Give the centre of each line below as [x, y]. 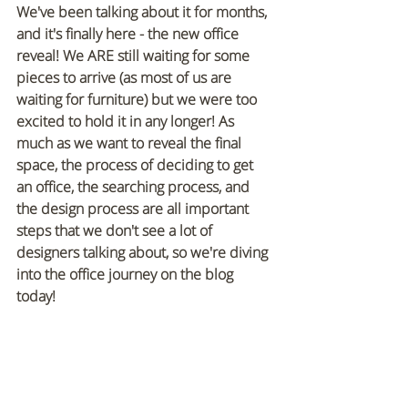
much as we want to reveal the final [131, 143]
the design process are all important [134, 209]
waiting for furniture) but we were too [138, 100]
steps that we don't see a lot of [116, 231]
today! [36, 296]
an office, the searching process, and [135, 187]
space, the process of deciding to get [137, 165]
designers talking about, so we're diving [144, 253]
